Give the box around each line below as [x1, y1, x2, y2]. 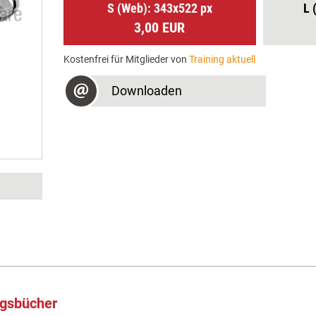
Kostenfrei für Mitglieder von [63, 54, 189, 65]
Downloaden [111, 83, 182, 98]
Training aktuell [188, 54, 255, 65]
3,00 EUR [134, 19, 186, 36]
